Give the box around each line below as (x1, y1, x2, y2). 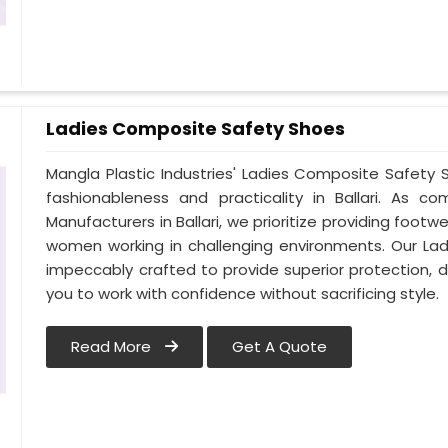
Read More (71, 336, 156, 358)
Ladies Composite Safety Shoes (46, 116, 346, 141)
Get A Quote (232, 336, 328, 358)
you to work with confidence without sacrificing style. (46, 283, 440, 305)
